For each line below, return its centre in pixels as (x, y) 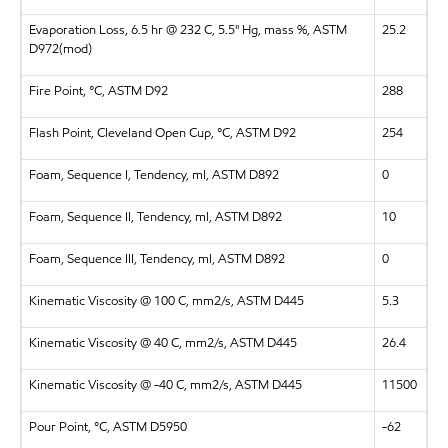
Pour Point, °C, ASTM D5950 (107, 426)
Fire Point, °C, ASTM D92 (98, 90)
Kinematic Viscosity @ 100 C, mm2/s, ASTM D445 (166, 300)
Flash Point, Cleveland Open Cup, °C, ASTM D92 (162, 132)
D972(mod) (60, 48)
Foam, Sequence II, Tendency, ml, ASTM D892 (155, 216)
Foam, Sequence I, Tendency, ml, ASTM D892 (153, 174)
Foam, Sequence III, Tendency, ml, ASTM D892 (156, 258)
